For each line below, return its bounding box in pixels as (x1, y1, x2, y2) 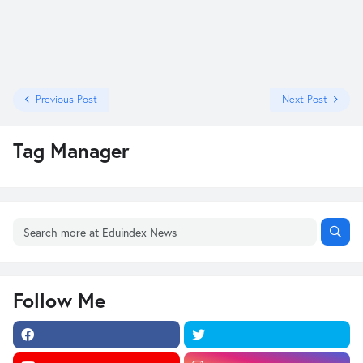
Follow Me (13, 287, 105, 314)
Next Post (282, 92, 327, 106)
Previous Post (36, 92, 97, 106)
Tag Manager (13, 137, 130, 164)
